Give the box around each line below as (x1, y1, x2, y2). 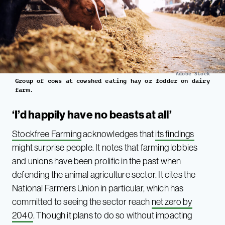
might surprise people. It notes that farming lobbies (12, 142, 198, 154)
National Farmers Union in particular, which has (12, 182, 184, 194)
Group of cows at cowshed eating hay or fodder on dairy (15, 77, 210, 85)
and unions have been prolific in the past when (12, 155, 181, 167)
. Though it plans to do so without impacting (33, 209, 192, 221)
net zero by (151, 196, 192, 208)
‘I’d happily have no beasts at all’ (12, 107, 172, 122)
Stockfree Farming (12, 128, 82, 140)
